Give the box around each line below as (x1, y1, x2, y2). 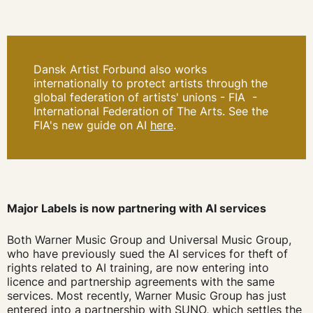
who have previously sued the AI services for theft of (6, 247, 288, 261)
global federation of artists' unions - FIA (33, 90, 252, 105)
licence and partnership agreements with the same (6, 275, 275, 289)
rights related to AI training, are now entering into (6, 261, 269, 275)
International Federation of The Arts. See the (33, 104, 268, 119)
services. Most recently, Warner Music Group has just (6, 289, 286, 303)
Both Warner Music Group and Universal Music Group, (6, 233, 291, 247)
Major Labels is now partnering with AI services (6, 201, 266, 215)
